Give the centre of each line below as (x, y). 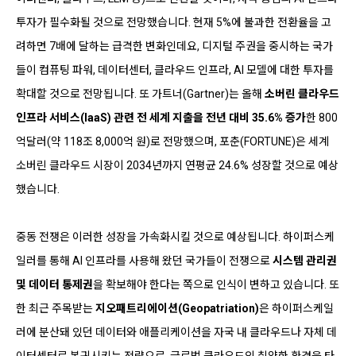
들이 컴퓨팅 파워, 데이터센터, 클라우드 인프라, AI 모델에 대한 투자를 (175, 70)
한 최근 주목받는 (56, 308)
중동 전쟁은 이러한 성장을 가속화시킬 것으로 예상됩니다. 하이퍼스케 (175, 236)
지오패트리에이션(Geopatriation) (177, 308)
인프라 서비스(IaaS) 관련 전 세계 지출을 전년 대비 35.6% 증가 (161, 117)
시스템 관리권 (305, 260)
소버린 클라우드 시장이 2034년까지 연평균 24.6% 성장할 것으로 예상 (177, 165)
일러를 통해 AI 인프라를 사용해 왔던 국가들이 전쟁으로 (144, 260)
